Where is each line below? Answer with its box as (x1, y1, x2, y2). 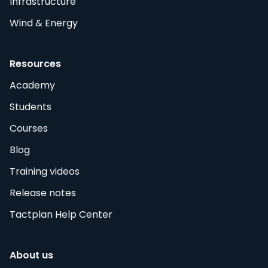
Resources (10, 56, 61, 71)
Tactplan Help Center (10, 207, 112, 221)
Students (10, 99, 51, 114)
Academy (10, 78, 55, 92)
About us (10, 248, 53, 262)
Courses (10, 121, 48, 135)
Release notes (10, 185, 76, 200)
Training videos (10, 164, 80, 178)
